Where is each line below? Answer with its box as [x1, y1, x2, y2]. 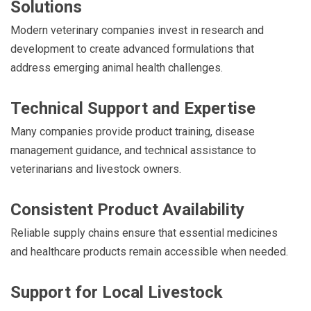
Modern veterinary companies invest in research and [10, 23, 264, 37]
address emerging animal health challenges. [10, 60, 223, 74]
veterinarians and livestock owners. [10, 162, 181, 176]
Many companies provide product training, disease [10, 124, 255, 138]
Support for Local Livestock [10, 282, 223, 302]
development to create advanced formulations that [10, 42, 254, 56]
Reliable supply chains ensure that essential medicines [10, 226, 278, 239]
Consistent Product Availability [10, 199, 244, 219]
